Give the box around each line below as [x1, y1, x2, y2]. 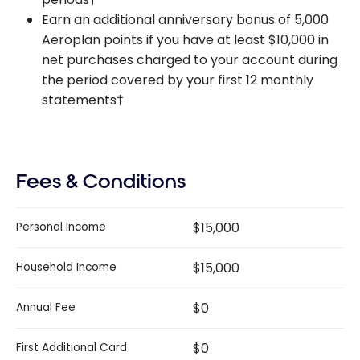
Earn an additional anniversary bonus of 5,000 [42, 10, 329, 29]
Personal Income [16, 219, 106, 235]
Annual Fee [16, 300, 76, 316]
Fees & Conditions [16, 169, 186, 194]
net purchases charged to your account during [42, 50, 337, 69]
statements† [42, 90, 124, 109]
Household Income [16, 260, 117, 276]
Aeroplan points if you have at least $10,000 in [42, 30, 329, 49]
